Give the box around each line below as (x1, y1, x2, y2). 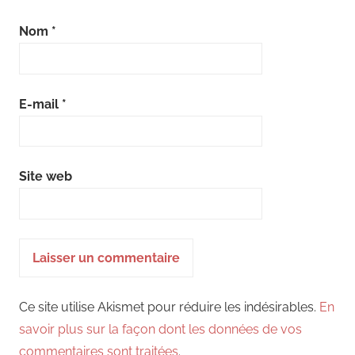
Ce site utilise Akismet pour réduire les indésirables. (19, 300, 319, 315)
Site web (19, 169, 72, 185)
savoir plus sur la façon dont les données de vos (19, 322, 302, 338)
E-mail (19, 96, 62, 112)
